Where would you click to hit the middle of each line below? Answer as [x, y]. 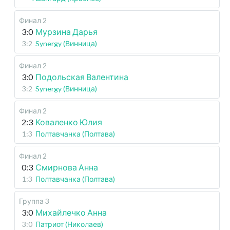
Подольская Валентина [82, 77]
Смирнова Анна [67, 167]
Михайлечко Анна [71, 212]
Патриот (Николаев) [69, 224]
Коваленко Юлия [69, 122]
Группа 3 [34, 201]
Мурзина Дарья [66, 32]
